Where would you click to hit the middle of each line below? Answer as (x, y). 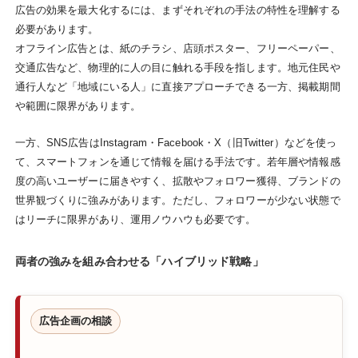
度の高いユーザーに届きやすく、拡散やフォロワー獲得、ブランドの (177, 181)
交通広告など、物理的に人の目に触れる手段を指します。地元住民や (177, 67)
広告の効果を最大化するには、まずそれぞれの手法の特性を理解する (177, 10)
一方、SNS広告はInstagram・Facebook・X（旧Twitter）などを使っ (176, 143)
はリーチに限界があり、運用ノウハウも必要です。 (135, 220)
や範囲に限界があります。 (78, 105)
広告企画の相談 (76, 320)
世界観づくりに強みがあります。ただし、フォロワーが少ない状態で (177, 201)
